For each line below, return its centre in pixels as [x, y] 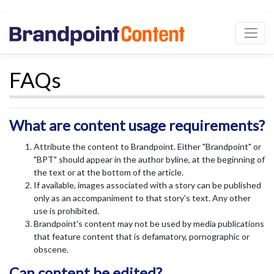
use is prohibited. [66, 211]
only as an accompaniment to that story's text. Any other [142, 198]
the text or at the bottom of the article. [109, 172]
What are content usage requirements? [137, 125]
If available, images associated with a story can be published [147, 185]
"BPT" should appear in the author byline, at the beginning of [149, 160]
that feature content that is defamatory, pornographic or [142, 237]
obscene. [51, 250]
